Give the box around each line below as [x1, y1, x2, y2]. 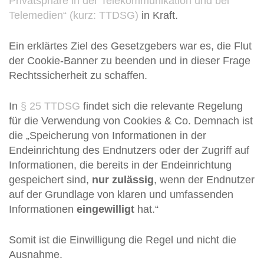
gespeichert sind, [9, 174, 92, 186]
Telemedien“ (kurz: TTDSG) [9, 9, 138, 21]
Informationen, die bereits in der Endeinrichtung [9, 159, 232, 171]
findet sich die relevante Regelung [80, 100, 243, 112]
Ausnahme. [9, 249, 62, 260]
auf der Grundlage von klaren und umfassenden [9, 189, 233, 200]
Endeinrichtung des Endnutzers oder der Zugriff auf [9, 144, 249, 156]
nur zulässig [92, 174, 154, 186]
